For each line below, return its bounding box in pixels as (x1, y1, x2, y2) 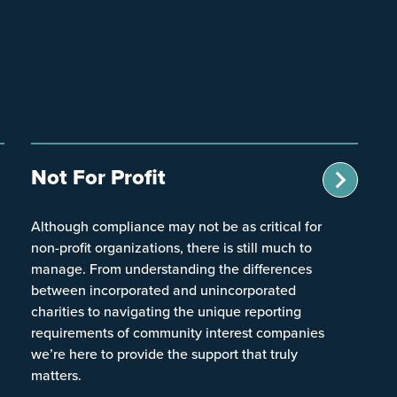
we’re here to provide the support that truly (31, 343, 299, 363)
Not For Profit (31, 160, 167, 192)
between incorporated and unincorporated (31, 279, 297, 300)
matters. (31, 364, 82, 385)
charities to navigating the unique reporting (31, 300, 302, 321)
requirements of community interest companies (31, 322, 325, 342)
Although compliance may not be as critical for (31, 215, 323, 236)
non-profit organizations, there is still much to (31, 237, 313, 257)
